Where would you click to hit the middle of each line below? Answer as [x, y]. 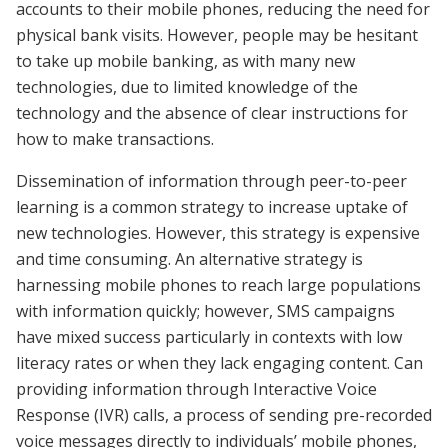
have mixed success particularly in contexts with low [209, 336]
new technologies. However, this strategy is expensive [218, 232]
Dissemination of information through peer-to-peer [211, 180]
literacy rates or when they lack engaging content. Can [219, 362]
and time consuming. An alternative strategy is [189, 258]
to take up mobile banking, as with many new [185, 60]
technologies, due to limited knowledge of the [187, 86]
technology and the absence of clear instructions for [212, 112]
